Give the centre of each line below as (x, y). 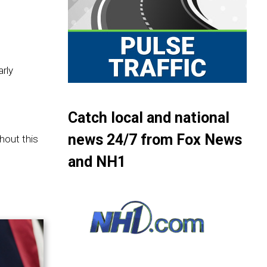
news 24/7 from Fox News (155, 140)
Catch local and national (149, 118)
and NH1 (97, 162)
